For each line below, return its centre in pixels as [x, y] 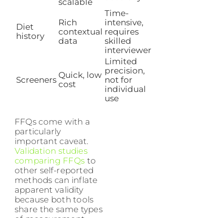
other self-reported [54, 171]
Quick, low [80, 75]
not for [118, 80]
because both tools [54, 200]
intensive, [124, 22]
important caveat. [52, 141]
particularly [38, 132]
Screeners [36, 80]
